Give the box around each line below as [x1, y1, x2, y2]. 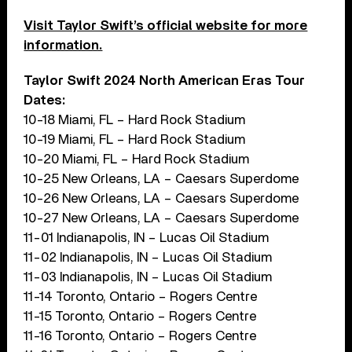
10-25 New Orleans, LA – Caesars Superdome [24, 171, 299, 185]
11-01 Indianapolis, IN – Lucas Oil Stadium [24, 230, 269, 244]
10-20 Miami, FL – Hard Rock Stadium [24, 152, 250, 166]
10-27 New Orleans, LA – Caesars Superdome [24, 211, 299, 225]
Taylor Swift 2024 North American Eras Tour [24, 73, 306, 87]
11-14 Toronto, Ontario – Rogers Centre [24, 289, 258, 303]
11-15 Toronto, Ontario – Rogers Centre [24, 309, 257, 323]
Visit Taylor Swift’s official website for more [24, 18, 308, 32]
